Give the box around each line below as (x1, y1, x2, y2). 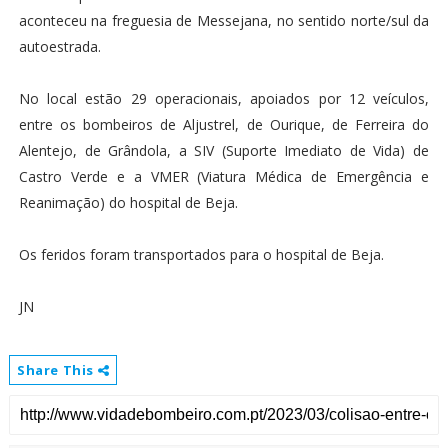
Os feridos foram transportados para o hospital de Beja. (18, 244, 384, 264)
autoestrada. (18, 36, 101, 56)
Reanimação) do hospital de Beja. (18, 192, 238, 212)
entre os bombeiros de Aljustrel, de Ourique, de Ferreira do (18, 114, 430, 134)
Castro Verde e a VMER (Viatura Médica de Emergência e (18, 166, 430, 186)
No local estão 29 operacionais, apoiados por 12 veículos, (18, 88, 430, 108)
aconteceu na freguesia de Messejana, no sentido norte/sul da (18, 10, 430, 30)
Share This (16, 360, 98, 379)
